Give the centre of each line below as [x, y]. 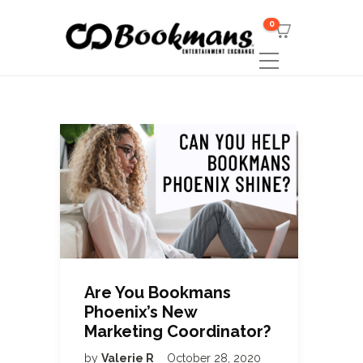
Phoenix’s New [141, 312]
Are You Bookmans [158, 292]
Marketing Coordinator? [177, 331]
